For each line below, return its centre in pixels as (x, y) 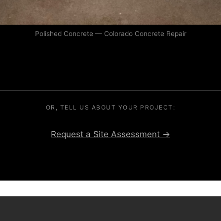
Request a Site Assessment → (110, 134)
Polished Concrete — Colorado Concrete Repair (110, 33)
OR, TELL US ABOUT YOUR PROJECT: (110, 108)
